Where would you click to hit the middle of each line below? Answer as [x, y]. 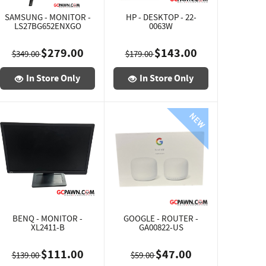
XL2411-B [47, 227]
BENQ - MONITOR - [47, 218]
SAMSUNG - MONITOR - [47, 17]
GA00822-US [161, 227]
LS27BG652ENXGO [47, 26]
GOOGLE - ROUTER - [161, 218]
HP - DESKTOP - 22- [161, 17]
